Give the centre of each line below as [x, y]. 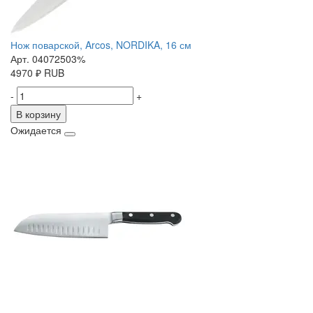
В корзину [38, 114]
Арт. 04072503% [48, 59]
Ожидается [36, 130]
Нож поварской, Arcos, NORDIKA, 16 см [101, 45]
